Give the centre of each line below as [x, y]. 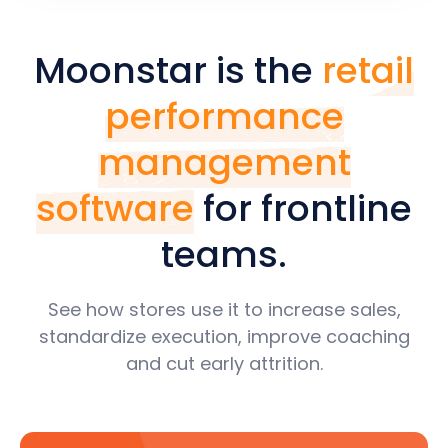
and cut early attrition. [224, 363]
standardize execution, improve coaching [224, 336]
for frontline [303, 208]
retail [368, 70]
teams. [224, 254]
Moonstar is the [178, 70]
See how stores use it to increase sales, [224, 309]
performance [224, 116]
